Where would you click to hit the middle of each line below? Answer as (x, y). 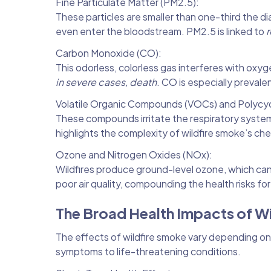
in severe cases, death (106, 82)
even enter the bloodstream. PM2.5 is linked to (161, 31)
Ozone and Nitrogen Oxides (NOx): (134, 154)
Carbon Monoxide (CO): (109, 53)
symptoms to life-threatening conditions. (148, 251)
